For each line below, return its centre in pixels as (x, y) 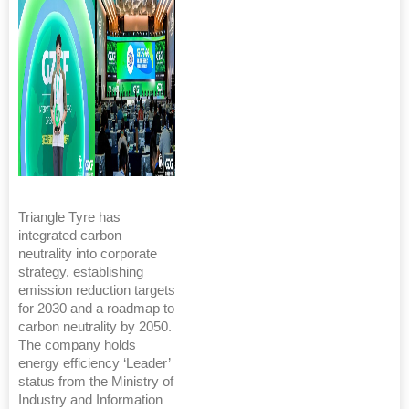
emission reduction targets (97, 290)
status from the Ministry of (96, 381)
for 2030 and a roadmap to (96, 308)
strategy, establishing (81, 272)
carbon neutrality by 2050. (95, 326)
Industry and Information (90, 399)
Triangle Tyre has (69, 217)
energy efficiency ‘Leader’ (94, 363)
